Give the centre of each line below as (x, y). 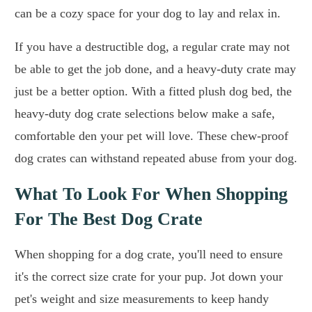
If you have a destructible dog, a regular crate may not (152, 47)
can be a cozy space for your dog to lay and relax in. (148, 14)
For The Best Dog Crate (109, 219)
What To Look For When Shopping (151, 194)
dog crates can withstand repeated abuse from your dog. (156, 158)
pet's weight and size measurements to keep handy (142, 299)
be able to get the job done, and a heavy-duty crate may (155, 69)
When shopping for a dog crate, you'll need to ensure (149, 255)
